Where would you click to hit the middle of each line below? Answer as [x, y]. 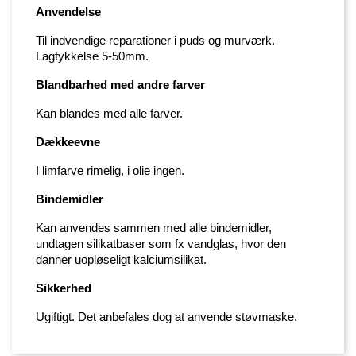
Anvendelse [68, 12]
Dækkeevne [68, 143]
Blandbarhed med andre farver [120, 85]
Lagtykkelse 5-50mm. [92, 57]
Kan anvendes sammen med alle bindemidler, [154, 228]
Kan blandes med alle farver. [109, 114]
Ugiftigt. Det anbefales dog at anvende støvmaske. [166, 317]
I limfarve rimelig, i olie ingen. [110, 171]
